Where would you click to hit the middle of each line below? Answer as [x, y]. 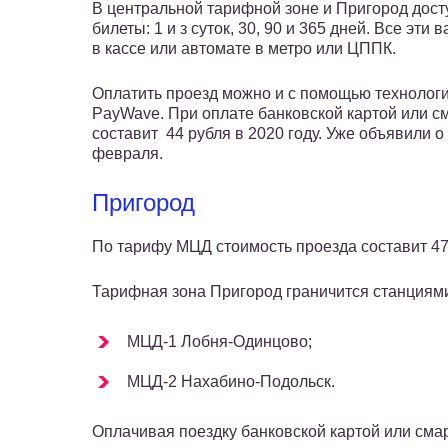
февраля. [127, 154]
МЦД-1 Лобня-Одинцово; [219, 342]
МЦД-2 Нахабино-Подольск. [231, 382]
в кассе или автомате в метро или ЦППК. [244, 49]
